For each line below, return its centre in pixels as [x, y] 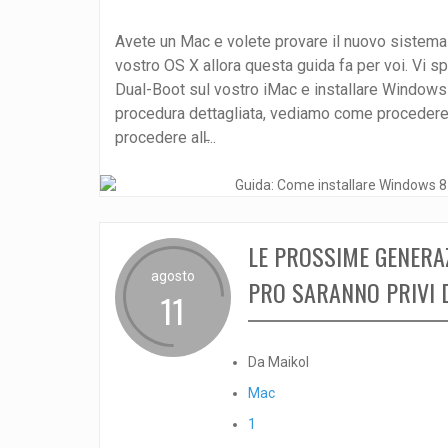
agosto [172, 276]
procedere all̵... [165, 138]
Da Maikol [278, 362]
